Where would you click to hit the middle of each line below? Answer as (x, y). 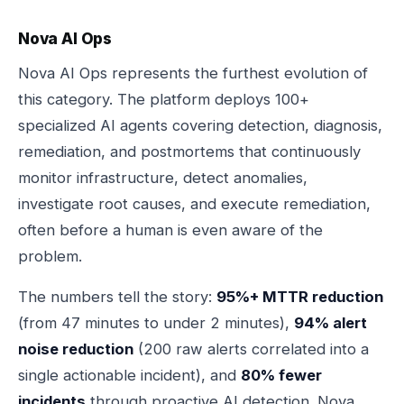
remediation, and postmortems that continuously (189, 151)
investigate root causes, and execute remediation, (194, 204)
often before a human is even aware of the (170, 230)
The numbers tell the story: (117, 297)
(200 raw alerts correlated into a (251, 349)
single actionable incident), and (129, 375)
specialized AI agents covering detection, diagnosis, (200, 125)
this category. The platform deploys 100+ (164, 99)
